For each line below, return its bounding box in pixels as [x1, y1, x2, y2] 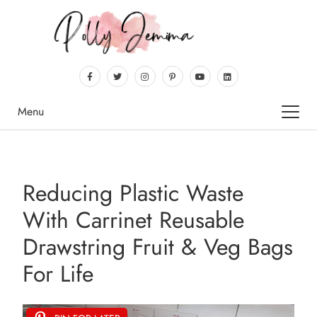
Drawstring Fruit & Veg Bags [23, 231, 293, 264]
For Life [23, 258, 93, 291]
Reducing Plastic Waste [23, 177, 243, 210]
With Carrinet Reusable [23, 204, 244, 237]
